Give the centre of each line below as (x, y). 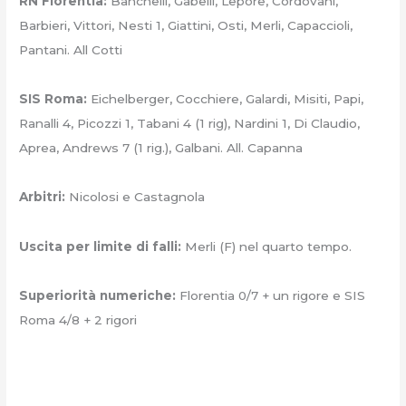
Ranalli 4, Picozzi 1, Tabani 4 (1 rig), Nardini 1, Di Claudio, (190, 123)
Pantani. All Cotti (71, 49)
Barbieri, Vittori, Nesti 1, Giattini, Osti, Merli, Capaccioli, (186, 25)
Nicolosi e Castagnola (135, 197)
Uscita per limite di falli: (101, 246)
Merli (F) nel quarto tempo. (267, 246)
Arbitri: (43, 197)
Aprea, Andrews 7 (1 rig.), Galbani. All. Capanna (161, 147)
